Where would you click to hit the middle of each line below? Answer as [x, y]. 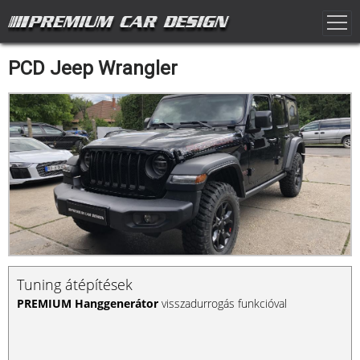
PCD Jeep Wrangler [93, 68]
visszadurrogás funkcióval [223, 303]
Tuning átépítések [75, 284]
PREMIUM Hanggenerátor [88, 303]
